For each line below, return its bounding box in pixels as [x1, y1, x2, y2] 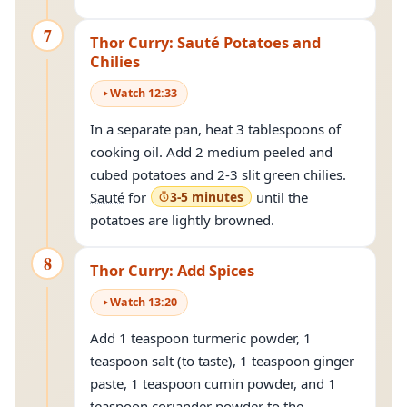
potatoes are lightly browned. [90, 211, 274, 229]
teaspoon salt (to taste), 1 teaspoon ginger [90, 352, 354, 370]
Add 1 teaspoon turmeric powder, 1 [90, 329, 312, 347]
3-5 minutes [170, 188, 243, 205]
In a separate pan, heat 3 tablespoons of [90, 120, 341, 138]
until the [253, 188, 308, 206]
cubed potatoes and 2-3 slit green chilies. [90, 165, 350, 184]
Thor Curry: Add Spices [90, 260, 254, 281]
